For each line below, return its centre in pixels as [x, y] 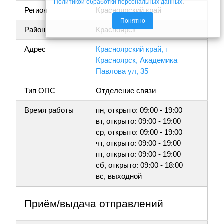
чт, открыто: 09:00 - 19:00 [138, 143]
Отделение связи [126, 91]
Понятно [133, 21]
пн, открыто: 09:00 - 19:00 [139, 110]
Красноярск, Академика [137, 60]
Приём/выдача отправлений [94, 204]
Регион [36, 10]
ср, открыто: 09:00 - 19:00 [139, 132]
